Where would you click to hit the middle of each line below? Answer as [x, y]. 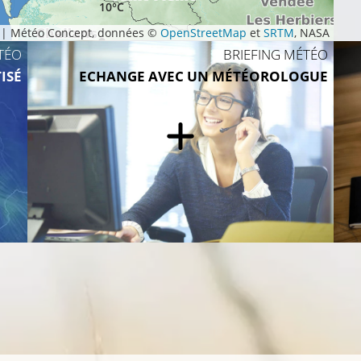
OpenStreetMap [203, 33]
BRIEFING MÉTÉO [276, 55]
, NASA [312, 33]
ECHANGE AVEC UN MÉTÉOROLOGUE [203, 77]
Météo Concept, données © [84, 33]
